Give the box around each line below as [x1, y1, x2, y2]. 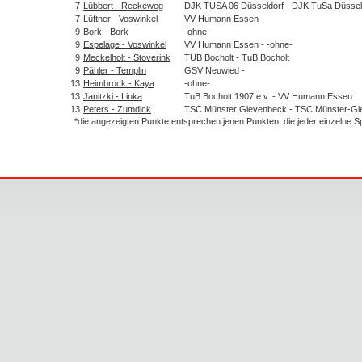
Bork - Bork [83, 26, 128, 36]
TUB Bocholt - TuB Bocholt [184, 52, 289, 62]
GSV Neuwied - [184, 65, 245, 75]
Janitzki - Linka [83, 90, 142, 101]
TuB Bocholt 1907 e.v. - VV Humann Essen [184, 90, 352, 101]
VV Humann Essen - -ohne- [184, 39, 293, 49]
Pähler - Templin [83, 65, 146, 75]
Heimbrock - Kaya [83, 78, 154, 88]
